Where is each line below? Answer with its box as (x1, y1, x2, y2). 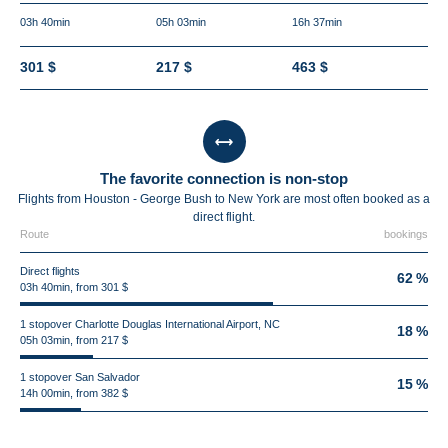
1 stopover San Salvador (20, 371, 140, 383)
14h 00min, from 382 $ (20, 387, 128, 399)
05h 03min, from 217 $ (20, 334, 128, 346)
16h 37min (292, 16, 342, 28)
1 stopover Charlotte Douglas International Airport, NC (20, 318, 280, 330)
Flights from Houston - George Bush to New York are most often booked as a (18, 192, 430, 206)
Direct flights (20, 265, 80, 277)
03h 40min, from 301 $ (20, 281, 128, 293)
